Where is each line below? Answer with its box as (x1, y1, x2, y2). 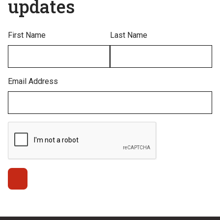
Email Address (8, 77, 58, 86)
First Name (8, 30, 46, 40)
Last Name (110, 30, 147, 40)
